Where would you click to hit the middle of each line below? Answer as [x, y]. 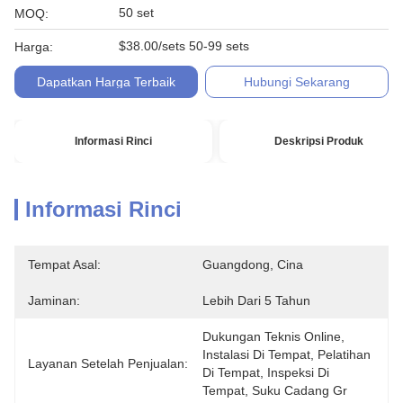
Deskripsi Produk [318, 141]
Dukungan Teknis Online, [273, 336]
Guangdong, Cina [253, 264]
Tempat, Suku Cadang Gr [275, 390]
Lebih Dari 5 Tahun [256, 300]
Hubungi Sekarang [297, 82]
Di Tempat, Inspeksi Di [266, 372]
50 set [136, 13]
